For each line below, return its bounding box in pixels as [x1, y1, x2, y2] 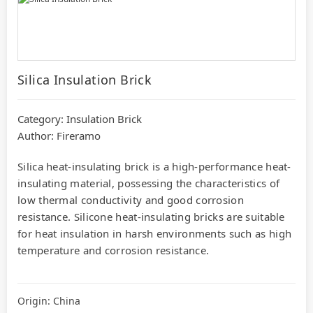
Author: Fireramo [17, 129, 101, 143]
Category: [17, 112, 66, 126]
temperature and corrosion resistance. [17, 243, 210, 258]
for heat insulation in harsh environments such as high [17, 226, 292, 241]
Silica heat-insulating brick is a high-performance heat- [17, 159, 291, 174]
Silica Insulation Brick [17, 71, 152, 89]
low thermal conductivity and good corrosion [17, 193, 244, 208]
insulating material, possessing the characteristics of [17, 176, 280, 191]
